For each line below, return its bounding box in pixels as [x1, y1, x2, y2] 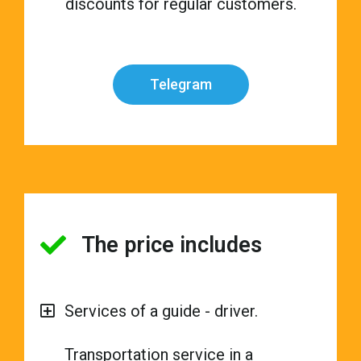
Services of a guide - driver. [64, 301, 258, 322]
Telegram [149, 76, 212, 93]
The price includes [81, 232, 262, 259]
